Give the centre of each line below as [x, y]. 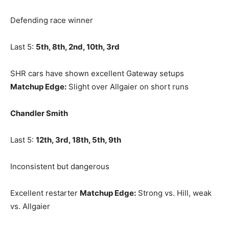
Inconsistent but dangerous [60, 166]
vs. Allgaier [30, 206]
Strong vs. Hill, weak [174, 193]
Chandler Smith [39, 113]
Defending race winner [52, 20]
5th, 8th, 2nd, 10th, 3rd [78, 47]
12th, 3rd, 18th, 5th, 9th [78, 140]
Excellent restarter [45, 193]
